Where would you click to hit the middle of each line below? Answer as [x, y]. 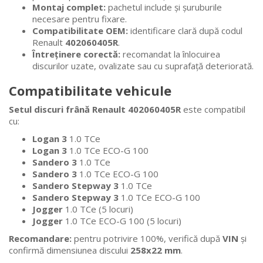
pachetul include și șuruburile [164, 7]
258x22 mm [156, 250]
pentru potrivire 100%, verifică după [147, 239]
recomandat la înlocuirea [170, 54]
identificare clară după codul [185, 31]
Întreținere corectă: [76, 54]
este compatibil [213, 109]
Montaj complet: [69, 7]
